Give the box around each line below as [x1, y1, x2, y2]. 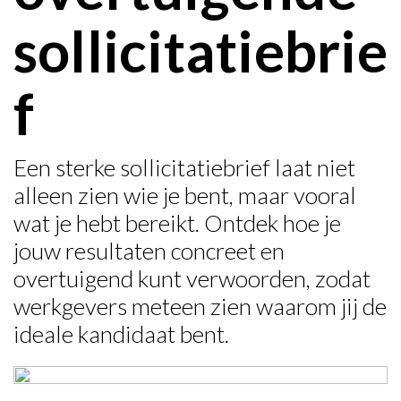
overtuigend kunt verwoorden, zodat [13, 264, 371, 293]
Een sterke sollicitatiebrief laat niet [13, 153, 355, 182]
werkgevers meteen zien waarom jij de [13, 292, 387, 320]
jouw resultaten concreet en [13, 236, 285, 265]
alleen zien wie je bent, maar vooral [13, 181, 356, 209]
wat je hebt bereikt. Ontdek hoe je [13, 209, 341, 237]
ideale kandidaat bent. [13, 320, 229, 348]
